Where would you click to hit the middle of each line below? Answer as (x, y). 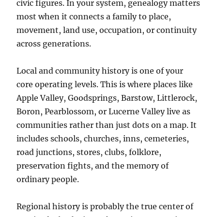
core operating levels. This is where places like (105, 84)
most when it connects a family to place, (94, 16)
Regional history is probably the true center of (105, 206)
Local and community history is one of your (100, 70)
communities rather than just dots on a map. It (107, 125)
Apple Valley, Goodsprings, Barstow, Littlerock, (107, 98)
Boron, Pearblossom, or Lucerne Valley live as (104, 111)
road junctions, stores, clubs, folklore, (89, 152)
